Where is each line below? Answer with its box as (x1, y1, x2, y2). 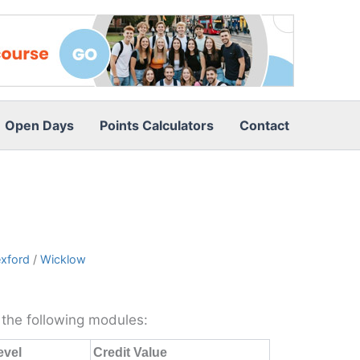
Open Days (5, 117, 74, 133)
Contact (239, 117, 289, 133)
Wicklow (40, 252, 86, 266)
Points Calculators (100, 117, 214, 133)
